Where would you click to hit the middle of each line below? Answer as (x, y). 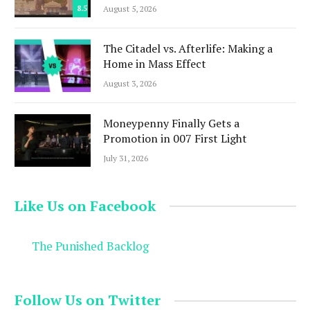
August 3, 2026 (130, 83)
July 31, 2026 (126, 158)
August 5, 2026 (130, 8)
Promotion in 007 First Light (175, 138)
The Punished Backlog (91, 247)
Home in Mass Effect (155, 63)
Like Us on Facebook (85, 206)
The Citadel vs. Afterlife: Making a (188, 48)
